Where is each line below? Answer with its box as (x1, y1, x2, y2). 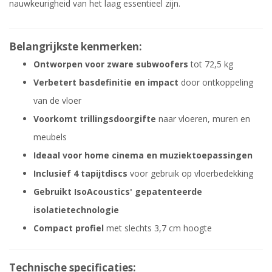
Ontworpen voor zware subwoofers (33, 58, 188, 70)
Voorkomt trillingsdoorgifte (33, 112, 156, 124)
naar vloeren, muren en (156, 112, 250, 124)
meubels (33, 131, 67, 143)
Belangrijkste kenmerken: (9, 39, 142, 53)
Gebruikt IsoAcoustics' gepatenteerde (33, 185, 202, 197)
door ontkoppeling (178, 76, 253, 88)
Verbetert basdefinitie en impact (33, 76, 178, 88)
